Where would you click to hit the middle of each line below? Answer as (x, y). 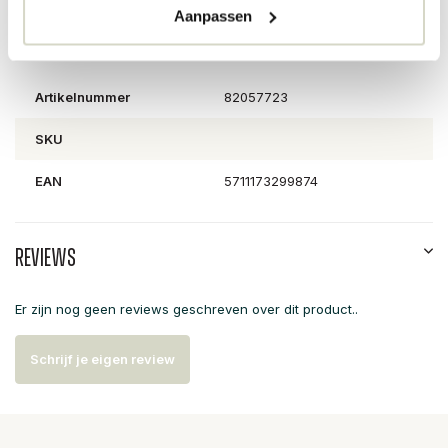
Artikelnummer (82, 96)
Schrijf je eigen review (102, 359)
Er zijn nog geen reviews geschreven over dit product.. (186, 309)
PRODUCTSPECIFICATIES (167, 37)
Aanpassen (212, 15)
